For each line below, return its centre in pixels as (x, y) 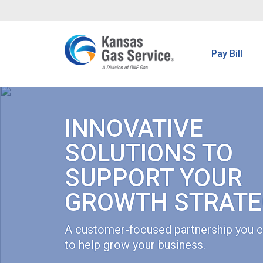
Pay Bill (227, 54)
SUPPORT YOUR (153, 177)
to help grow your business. (135, 245)
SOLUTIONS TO (149, 153)
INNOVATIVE (134, 128)
